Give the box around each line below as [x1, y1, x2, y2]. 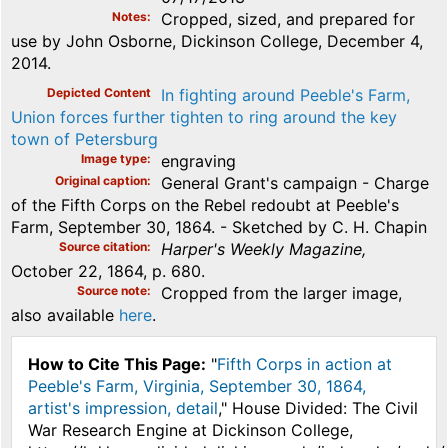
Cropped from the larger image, [161, 283, 402, 304]
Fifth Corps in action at [217, 354, 392, 375]
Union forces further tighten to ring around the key [11, 107, 397, 128]
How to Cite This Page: [28, 354, 206, 375]
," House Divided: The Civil [218, 398, 418, 419]
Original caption [55, 173, 147, 189]
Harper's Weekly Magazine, [161, 239, 366, 260]
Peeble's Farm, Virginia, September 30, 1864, [28, 376, 366, 397]
